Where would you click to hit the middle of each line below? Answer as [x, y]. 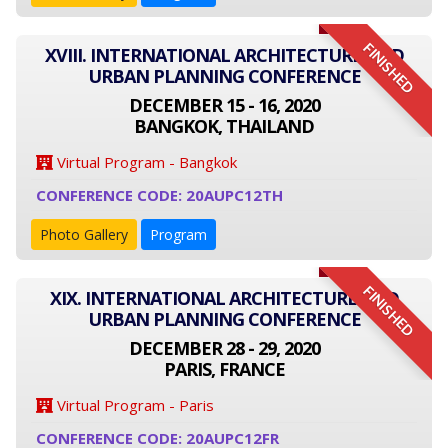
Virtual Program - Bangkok [145, 162]
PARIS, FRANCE [224, 369]
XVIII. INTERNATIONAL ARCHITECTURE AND [224, 55]
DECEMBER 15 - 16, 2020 [224, 105]
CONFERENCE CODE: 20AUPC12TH [159, 195]
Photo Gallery [84, 234]
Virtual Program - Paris [133, 405]
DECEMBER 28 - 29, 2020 [224, 348]
